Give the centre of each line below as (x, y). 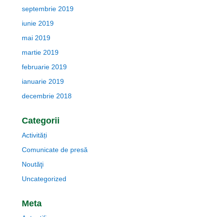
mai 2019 (36, 38)
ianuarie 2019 (43, 81)
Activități (34, 135)
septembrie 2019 (47, 9)
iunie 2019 (38, 23)
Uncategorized (44, 179)
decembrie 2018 (46, 96)
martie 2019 (40, 52)
